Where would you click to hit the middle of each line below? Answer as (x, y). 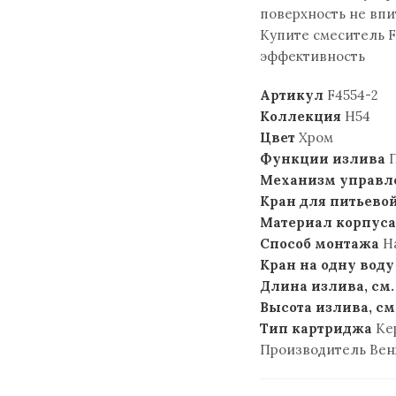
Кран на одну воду (327, 265)
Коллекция (301, 116)
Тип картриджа (316, 328)
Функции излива (323, 159)
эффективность (312, 56)
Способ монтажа (320, 244)
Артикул (292, 95)
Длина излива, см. (327, 286)
